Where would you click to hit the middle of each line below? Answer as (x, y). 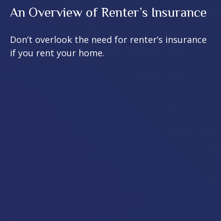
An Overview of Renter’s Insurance (108, 13)
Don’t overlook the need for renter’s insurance (108, 40)
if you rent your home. (57, 53)
